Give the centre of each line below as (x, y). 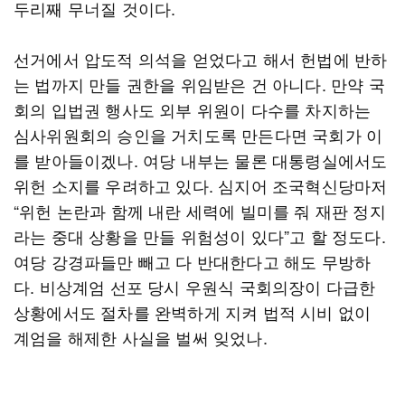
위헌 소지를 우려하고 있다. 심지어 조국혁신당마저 (201, 185)
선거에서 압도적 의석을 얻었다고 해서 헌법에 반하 (201, 59)
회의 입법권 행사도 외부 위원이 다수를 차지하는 (193, 109)
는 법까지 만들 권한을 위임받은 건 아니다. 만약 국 (199, 84)
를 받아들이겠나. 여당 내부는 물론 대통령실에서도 (201, 160)
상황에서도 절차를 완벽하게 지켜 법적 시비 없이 (193, 312)
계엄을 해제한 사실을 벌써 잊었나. (141, 337)
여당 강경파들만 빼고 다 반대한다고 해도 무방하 (193, 261)
